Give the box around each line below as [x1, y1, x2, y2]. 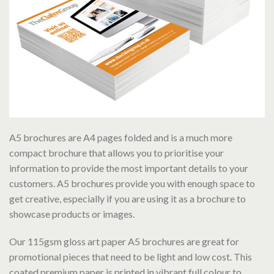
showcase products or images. [9, 208, 135, 220]
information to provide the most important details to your [9, 162, 248, 174]
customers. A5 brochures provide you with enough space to [9, 177, 255, 190]
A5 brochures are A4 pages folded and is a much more [9, 131, 232, 144]
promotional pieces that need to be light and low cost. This [9, 251, 252, 263]
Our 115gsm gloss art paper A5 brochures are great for [9, 235, 239, 248]
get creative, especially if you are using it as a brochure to [9, 193, 246, 205]
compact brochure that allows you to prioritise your [9, 147, 224, 159]
